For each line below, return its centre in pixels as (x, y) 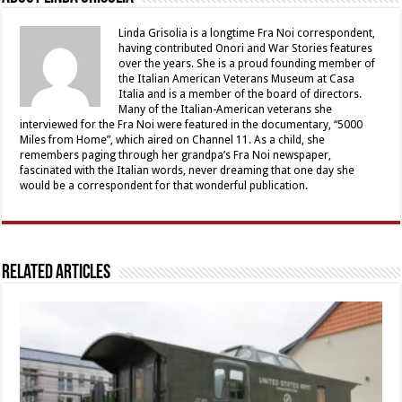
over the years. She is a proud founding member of (247, 63)
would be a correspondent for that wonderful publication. (164, 185)
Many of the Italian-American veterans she (226, 109)
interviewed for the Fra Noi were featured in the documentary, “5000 (192, 124)
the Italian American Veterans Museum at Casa (237, 79)
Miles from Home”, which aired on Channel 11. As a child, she (173, 140)
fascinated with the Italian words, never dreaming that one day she (188, 170)
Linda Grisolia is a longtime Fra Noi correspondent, (247, 33)
